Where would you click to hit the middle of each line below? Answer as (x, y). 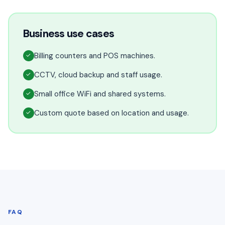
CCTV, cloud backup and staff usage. (98, 75)
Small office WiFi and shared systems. (100, 94)
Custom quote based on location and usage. (111, 113)
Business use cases (69, 33)
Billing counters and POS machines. (94, 55)
